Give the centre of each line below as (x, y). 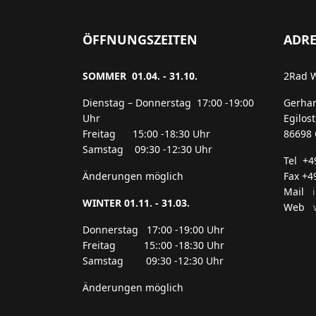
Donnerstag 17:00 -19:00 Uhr (153, 229)
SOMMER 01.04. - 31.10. (140, 75)
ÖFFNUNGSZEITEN (140, 39)
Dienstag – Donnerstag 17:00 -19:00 (168, 102)
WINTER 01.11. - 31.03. (136, 202)
